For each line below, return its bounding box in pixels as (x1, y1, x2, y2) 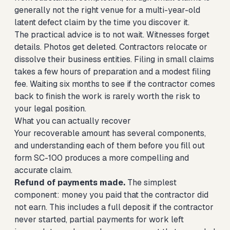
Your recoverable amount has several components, (14, 128, 206, 139)
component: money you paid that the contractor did (14, 189, 208, 200)
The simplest (125, 177, 177, 188)
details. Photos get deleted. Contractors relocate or (14, 42, 207, 52)
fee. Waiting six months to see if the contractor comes (14, 79, 215, 89)
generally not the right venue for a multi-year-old (14, 5, 200, 15)
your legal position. (14, 103, 86, 114)
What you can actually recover (14, 116, 131, 126)
